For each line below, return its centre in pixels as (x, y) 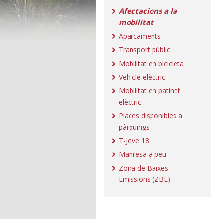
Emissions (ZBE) (144, 179)
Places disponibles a (151, 116)
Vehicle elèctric (142, 77)
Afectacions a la (148, 11)
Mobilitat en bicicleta (151, 63)
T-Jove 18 (134, 141)
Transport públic (144, 50)
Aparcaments (140, 36)
